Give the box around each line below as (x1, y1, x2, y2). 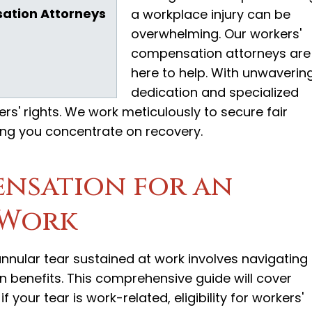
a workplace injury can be (131, 5, 290, 23)
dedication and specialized (131, 83, 299, 101)
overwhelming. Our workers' (131, 24, 302, 42)
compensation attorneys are (131, 44, 311, 62)
